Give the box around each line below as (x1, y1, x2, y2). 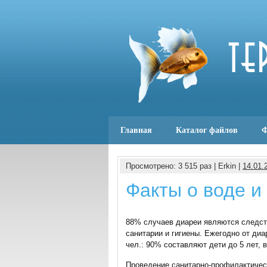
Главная (120, 125, 152, 135)
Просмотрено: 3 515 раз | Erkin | (126, 162, 243, 170)
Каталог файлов (176, 125, 238, 135)
